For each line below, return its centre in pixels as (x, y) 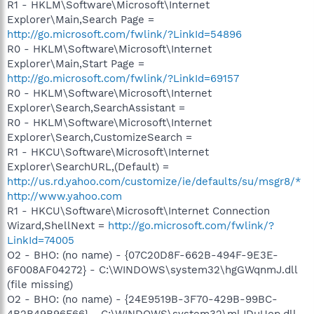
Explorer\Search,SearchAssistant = (96, 108)
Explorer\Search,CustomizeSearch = (100, 137)
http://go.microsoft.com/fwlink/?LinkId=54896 (124, 34)
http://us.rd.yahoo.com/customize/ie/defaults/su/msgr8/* (154, 181)
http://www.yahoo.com (64, 196)
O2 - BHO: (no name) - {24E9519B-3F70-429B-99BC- (142, 299)
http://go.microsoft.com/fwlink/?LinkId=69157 (123, 78)
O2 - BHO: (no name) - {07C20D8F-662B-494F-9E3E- (143, 255)
